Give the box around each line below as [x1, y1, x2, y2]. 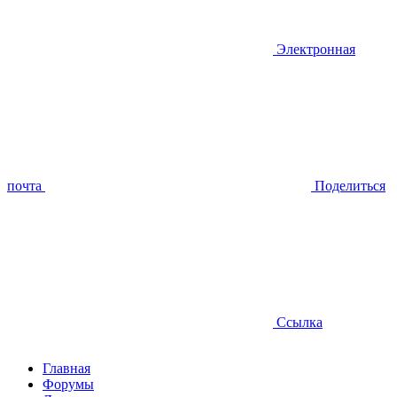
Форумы [43, 377, 94, 393]
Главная [43, 361, 90, 377]
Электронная [276, 42, 355, 58]
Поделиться [315, 178, 385, 194]
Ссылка [276, 315, 323, 331]
